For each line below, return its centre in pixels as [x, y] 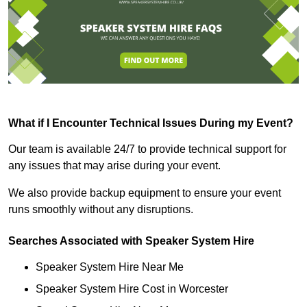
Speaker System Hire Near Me [110, 267]
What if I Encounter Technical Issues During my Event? [151, 123]
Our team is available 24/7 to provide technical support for [147, 149]
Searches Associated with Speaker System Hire [131, 241]
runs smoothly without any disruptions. [101, 210]
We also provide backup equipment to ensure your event [145, 193]
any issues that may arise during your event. [114, 166]
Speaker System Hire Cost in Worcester [132, 289]
